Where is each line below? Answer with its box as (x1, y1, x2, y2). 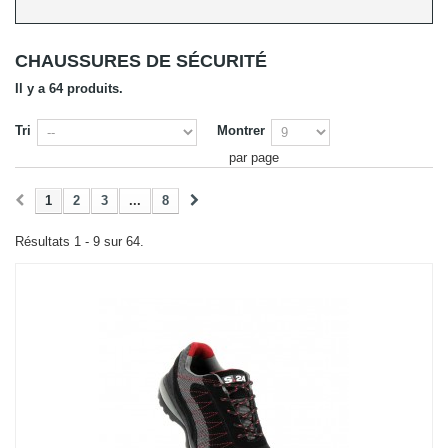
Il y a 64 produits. (15, 81, 123, 97)
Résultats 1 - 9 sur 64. (15, 234, 144, 250)
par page (229, 150, 279, 166)
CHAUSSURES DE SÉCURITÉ (15, 51, 272, 72)
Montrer (217, 123, 265, 139)
